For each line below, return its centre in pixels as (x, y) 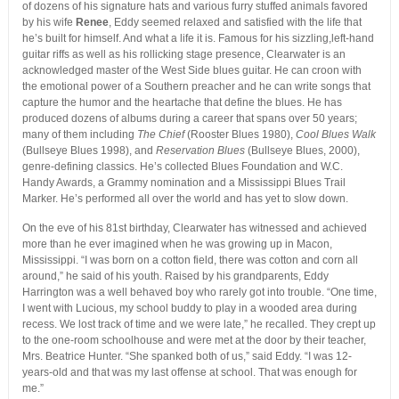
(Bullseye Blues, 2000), (302, 151)
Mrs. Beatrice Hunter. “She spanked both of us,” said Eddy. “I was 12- (187, 357)
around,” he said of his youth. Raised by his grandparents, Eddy (175, 277)
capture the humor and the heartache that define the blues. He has (182, 103)
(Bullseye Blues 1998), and (89, 151)
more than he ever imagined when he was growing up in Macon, (177, 244)
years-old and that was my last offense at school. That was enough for (189, 373)
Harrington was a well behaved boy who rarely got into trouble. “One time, (199, 293)
